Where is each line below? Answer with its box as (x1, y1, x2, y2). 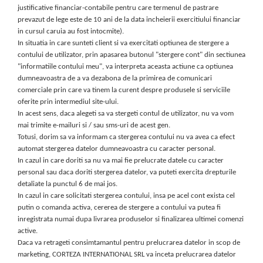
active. (18, 227, 38, 235)
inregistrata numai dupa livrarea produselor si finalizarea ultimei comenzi (18, 215, 244, 224)
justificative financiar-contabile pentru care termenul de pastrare (18, 4, 218, 12)
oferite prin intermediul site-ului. (18, 98, 119, 106)
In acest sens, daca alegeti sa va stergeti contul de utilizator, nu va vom (18, 110, 234, 118)
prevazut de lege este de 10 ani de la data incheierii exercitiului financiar (18, 16, 241, 24)
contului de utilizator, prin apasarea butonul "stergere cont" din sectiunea (18, 51, 245, 59)
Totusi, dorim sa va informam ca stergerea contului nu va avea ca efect (18, 133, 235, 141)
